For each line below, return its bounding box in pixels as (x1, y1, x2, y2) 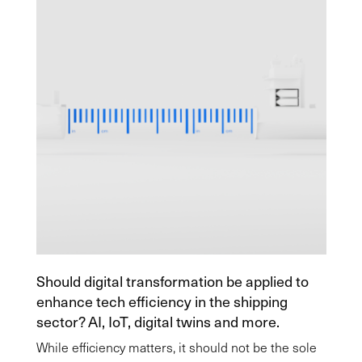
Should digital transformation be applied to (36, 271, 309, 291)
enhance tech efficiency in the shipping (36, 291, 288, 311)
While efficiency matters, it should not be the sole (36, 339, 317, 356)
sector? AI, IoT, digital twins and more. (36, 311, 280, 331)
